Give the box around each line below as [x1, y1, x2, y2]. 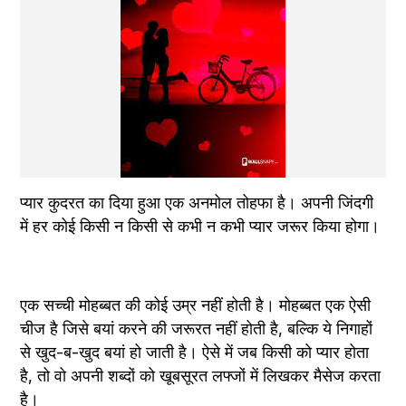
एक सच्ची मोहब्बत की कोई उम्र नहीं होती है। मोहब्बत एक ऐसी [20, 295, 372, 315]
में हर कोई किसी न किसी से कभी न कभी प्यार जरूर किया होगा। [20, 217, 381, 237]
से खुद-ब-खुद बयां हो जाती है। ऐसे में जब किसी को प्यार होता [20, 343, 370, 362]
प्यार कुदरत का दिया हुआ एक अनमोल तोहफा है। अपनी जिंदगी [20, 193, 374, 213]
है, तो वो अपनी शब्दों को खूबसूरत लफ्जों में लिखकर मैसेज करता [20, 366, 382, 386]
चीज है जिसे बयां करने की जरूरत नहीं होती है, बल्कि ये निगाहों [20, 319, 373, 339]
